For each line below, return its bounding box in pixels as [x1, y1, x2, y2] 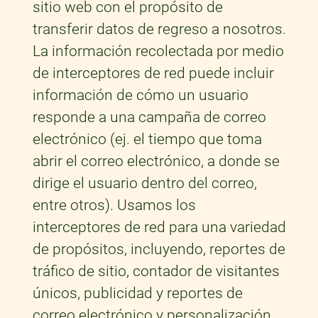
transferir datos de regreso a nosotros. [32, 21, 286, 38]
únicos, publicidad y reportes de [32, 285, 243, 302]
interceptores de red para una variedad [32, 219, 286, 236]
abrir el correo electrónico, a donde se [32, 153, 280, 170]
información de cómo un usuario [32, 87, 248, 104]
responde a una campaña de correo [32, 109, 266, 126]
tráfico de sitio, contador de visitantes [32, 263, 280, 280]
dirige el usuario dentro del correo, [32, 175, 257, 192]
